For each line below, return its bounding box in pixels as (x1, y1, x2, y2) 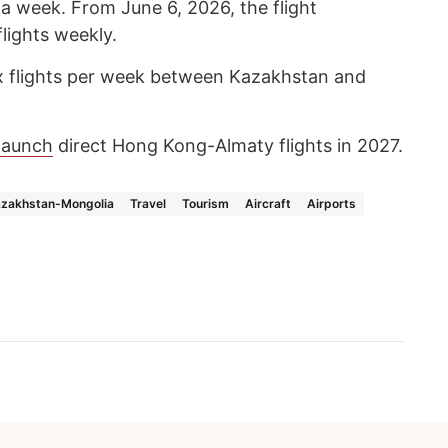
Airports (307, 195, 356, 211)
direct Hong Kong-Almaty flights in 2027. (53, 134, 403, 156)
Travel (130, 195, 166, 211)
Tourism (182, 195, 229, 211)
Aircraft (245, 195, 291, 211)
